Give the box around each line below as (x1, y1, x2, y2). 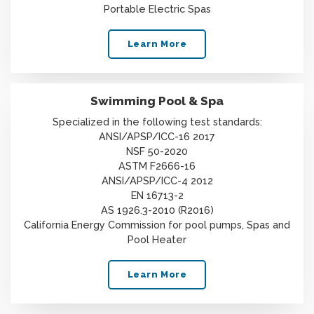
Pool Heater (128, 233, 186, 245)
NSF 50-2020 (126, 144, 188, 157)
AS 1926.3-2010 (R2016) (100, 203, 214, 216)
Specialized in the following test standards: (52, 115, 262, 128)
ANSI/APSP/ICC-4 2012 (101, 174, 213, 186)
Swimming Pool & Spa (90, 94, 224, 109)
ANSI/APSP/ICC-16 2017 (99, 130, 215, 142)
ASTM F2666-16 (118, 159, 196, 172)
